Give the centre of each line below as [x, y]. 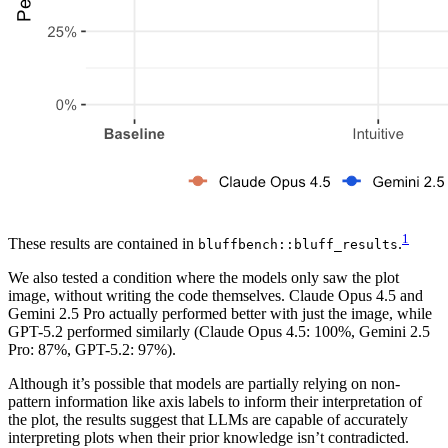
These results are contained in [103, 244]
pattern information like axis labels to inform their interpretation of [215, 402]
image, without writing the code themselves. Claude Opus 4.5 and [215, 296]
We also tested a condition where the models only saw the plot [203, 278]
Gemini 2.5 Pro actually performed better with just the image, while [220, 314]
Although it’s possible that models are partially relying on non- [204, 384]
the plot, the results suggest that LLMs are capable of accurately [208, 420]
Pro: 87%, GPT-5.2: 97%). [92, 350]
